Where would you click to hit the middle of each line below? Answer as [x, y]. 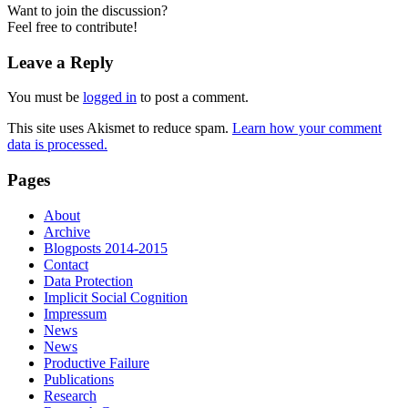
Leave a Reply [61, 62]
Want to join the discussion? [87, 10]
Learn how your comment [307, 128]
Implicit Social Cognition [116, 297]
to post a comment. [193, 97]
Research [70, 395]
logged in [110, 97]
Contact [66, 264]
